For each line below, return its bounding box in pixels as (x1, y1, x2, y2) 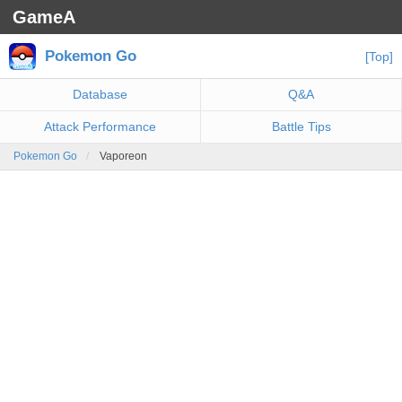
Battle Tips (271, 119, 331, 134)
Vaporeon (100, 150, 147, 162)
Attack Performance (44, 119, 156, 134)
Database (73, 87, 127, 101)
